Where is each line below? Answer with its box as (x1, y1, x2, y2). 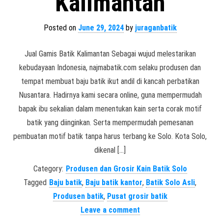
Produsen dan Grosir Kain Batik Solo (65, 164, 187, 173)
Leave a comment (80, 205, 140, 215)
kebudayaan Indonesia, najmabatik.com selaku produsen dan (19, 63, 201, 72)
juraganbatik (135, 23, 177, 32)
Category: (33, 164, 63, 173)
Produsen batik (53, 192, 104, 201)
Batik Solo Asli (146, 178, 195, 187)
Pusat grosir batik (107, 192, 167, 201)
